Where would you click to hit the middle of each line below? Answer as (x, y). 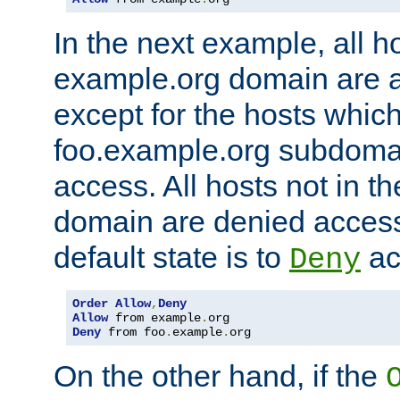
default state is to (171, 257)
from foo (133, 332)
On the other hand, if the (220, 375)
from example (154, 317)
